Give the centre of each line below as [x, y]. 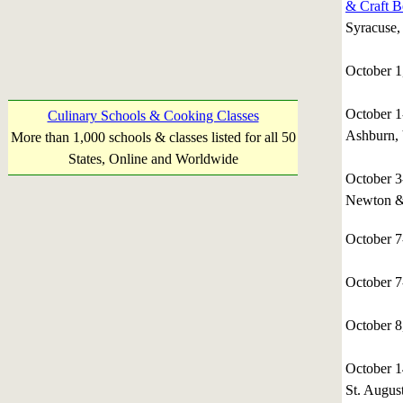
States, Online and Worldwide [153, 159]
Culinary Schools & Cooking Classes [153, 116]
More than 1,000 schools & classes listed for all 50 [153, 137]
